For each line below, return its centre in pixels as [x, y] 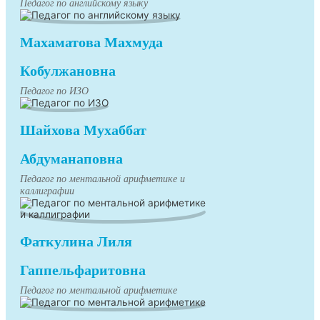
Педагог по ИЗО [54, 91]
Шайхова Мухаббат [83, 130]
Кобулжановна [68, 71]
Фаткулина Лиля [76, 242]
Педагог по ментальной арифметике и [102, 179]
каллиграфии [47, 191]
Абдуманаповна [71, 159]
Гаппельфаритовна [83, 270]
